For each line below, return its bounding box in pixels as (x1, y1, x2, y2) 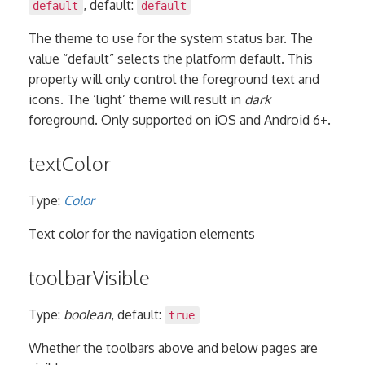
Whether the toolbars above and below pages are (29, 340, 318, 357)
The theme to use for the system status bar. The (29, 30, 313, 47)
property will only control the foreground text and (29, 71, 319, 88)
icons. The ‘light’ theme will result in (29, 91, 244, 108)
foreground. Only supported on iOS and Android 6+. (29, 112, 331, 129)
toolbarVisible (29, 265, 150, 291)
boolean (64, 306, 111, 323)
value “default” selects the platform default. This (29, 51, 313, 68)
